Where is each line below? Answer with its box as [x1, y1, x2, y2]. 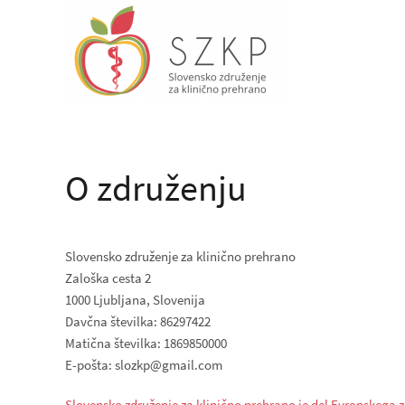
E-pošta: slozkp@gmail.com [65, 356, 222, 373]
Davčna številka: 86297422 [65, 313, 211, 330]
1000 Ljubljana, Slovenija [65, 291, 205, 308]
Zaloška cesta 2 [65, 269, 151, 287]
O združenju [65, 165, 247, 211]
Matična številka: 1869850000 [65, 334, 227, 352]
